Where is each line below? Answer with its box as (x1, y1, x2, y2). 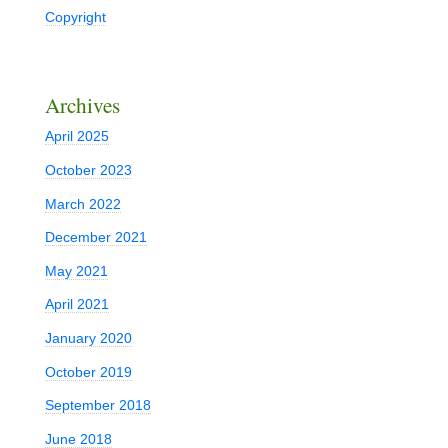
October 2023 (44, 161, 132, 178)
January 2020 (44, 330, 132, 347)
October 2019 (44, 363, 132, 380)
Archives (44, 91, 120, 120)
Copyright (44, 8, 106, 25)
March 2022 (44, 195, 121, 212)
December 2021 (44, 229, 147, 246)
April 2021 (44, 296, 109, 313)
